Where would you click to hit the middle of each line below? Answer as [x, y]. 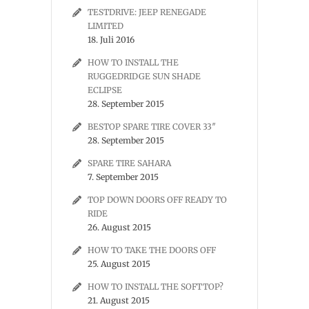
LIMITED [106, 26]
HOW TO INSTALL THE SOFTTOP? [156, 287]
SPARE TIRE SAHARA [129, 163]
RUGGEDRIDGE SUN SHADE [144, 76]
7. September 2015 [123, 177]
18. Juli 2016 [111, 40]
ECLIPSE [105, 90]
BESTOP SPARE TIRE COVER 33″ [152, 127]
